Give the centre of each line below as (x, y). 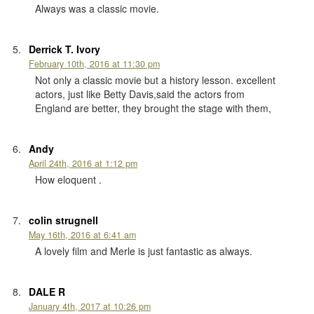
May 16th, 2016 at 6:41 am (82, 234)
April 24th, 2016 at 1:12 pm (83, 163)
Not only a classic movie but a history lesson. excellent (156, 80)
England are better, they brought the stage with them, (153, 108)
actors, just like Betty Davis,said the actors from (140, 94)
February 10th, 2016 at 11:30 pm (94, 63)
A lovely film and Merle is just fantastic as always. (144, 251)
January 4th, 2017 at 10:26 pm (89, 306)
